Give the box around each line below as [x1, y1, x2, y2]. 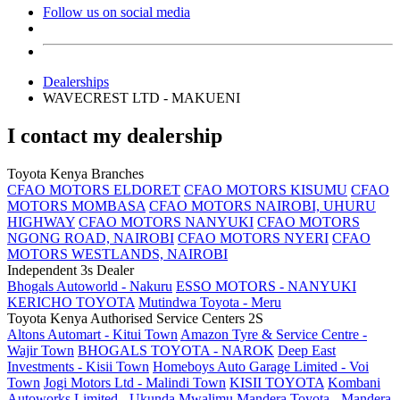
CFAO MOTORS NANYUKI [79, 213, 254, 229]
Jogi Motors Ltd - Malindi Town [44, 374, 226, 390]
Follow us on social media [43, 4, 190, 20]
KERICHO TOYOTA [7, 294, 135, 310]
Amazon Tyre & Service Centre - [180, 326, 367, 342]
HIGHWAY [7, 213, 75, 229]
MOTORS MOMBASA [7, 197, 146, 213]
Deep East [278, 342, 336, 358]
